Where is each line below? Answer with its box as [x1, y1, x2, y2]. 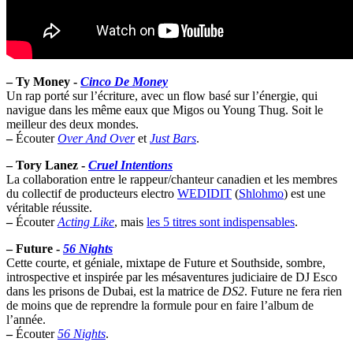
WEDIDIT [177, 186, 232, 200]
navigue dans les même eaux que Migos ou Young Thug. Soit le [6, 102, 323, 117]
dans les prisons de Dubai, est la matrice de [6, 284, 222, 298]
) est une [284, 186, 325, 200]
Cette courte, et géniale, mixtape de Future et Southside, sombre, [6, 255, 325, 269]
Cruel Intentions [88, 158, 173, 172]
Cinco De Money [80, 74, 168, 88]
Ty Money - [16, 74, 80, 88]
